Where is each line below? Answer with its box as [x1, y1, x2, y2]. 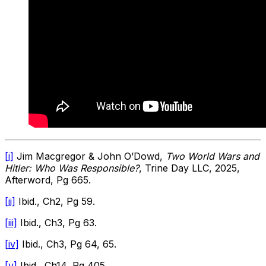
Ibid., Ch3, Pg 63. [17, 216, 97, 229]
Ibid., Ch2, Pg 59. [15, 195, 95, 207]
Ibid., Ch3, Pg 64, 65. [19, 237, 116, 250]
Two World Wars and [166, 150, 259, 162]
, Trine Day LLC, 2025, [139, 161, 240, 174]
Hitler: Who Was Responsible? [5, 161, 139, 174]
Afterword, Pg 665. [5, 173, 91, 186]
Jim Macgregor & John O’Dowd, [14, 150, 166, 162]
